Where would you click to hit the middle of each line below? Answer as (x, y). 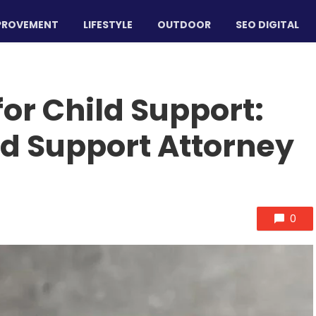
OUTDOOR (184, 25)
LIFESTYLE (108, 25)
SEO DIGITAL (268, 25)
